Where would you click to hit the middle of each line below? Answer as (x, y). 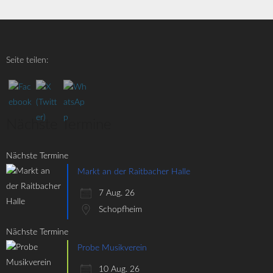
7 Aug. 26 (117, 193)
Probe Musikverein (112, 248)
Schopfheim (120, 209)
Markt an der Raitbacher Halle (134, 172)
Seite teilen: (27, 60)
